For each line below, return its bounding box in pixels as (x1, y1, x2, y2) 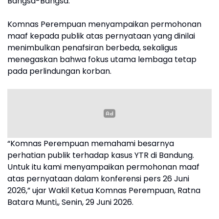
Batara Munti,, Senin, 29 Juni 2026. (7, 197, 133, 208)
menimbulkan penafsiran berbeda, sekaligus (7, 42, 177, 54)
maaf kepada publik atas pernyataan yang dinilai (7, 30, 195, 42)
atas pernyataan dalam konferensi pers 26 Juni (7, 173, 189, 185)
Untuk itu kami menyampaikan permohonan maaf (7, 161, 199, 173)
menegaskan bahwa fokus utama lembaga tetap (7, 54, 197, 66)
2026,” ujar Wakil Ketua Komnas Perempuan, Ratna (7, 185, 200, 197)
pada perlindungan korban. (7, 66, 111, 77)
